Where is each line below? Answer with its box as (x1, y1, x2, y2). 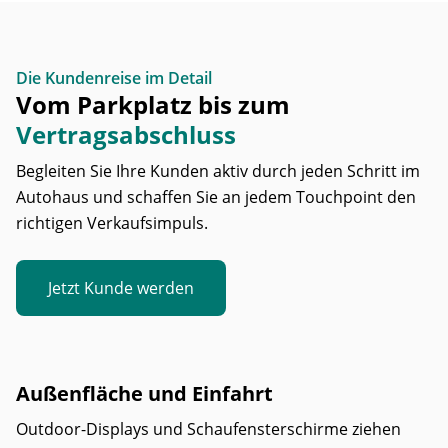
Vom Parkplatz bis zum (16, 88, 290, 121)
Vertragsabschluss (16, 118, 236, 151)
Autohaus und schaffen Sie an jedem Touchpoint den (16, 186, 416, 208)
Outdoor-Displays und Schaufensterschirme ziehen (16, 418, 401, 440)
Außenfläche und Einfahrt (16, 380, 273, 407)
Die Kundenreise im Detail (16, 67, 212, 89)
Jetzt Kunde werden (48, 277, 194, 299)
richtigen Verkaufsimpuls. (16, 212, 208, 234)
